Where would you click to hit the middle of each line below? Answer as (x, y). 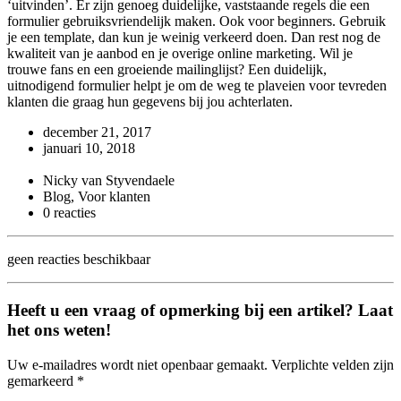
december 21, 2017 (97, 132)
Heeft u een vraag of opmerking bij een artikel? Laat (200, 310)
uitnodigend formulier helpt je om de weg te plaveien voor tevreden (197, 86)
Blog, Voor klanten (97, 197)
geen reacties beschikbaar (79, 260)
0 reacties (69, 213)
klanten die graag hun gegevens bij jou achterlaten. (150, 102)
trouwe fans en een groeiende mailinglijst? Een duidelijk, (167, 70)
